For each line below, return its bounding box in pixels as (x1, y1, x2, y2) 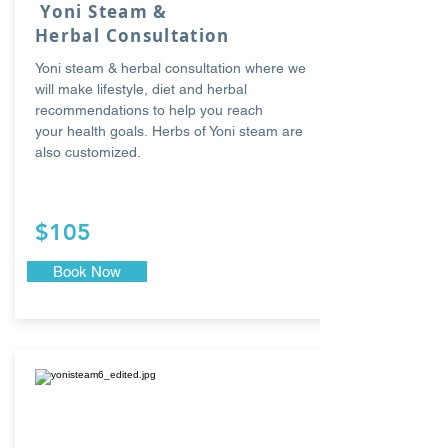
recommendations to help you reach (35, 102, 263, 118)
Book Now (53, 263, 121, 280)
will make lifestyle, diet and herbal (35, 81, 247, 97)
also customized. (35, 144, 149, 160)
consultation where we (165, 60, 306, 76)
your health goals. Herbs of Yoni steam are (35, 123, 303, 139)
